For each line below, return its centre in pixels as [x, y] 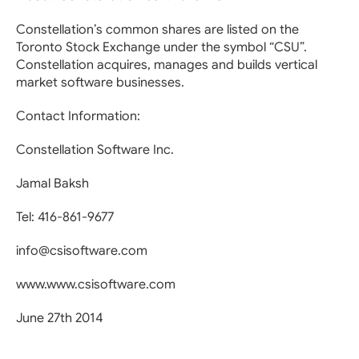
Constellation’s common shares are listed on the [157, 30]
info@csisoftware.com [82, 251]
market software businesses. [100, 83]
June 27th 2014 [59, 318]
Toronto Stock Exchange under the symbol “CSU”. [161, 47]
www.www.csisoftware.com [96, 284]
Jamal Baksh [52, 184]
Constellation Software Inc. [95, 150]
